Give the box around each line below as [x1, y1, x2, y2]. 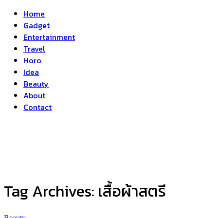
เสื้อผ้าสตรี [98, 180, 166, 203]
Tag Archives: [4, 180, 98, 203]
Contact [23, 101, 52, 113]
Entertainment [23, 31, 75, 43]
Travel [23, 43, 45, 54]
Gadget [23, 19, 50, 31]
